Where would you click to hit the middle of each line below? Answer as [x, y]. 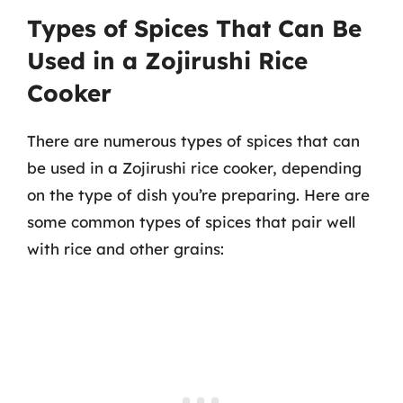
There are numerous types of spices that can [193, 141]
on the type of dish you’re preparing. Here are [198, 195]
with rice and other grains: [125, 249]
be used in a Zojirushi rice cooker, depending [194, 168]
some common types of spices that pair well [191, 222]
